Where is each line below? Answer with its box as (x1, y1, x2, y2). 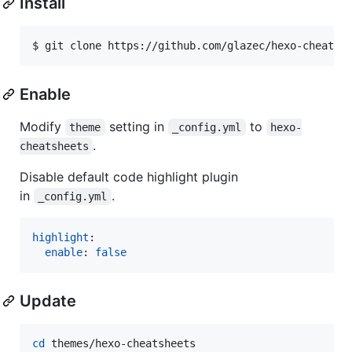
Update (20, 291, 76, 310)
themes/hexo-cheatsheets (45, 336, 196, 350)
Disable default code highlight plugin (20, 168, 238, 185)
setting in (104, 118, 168, 134)
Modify (20, 118, 65, 134)
